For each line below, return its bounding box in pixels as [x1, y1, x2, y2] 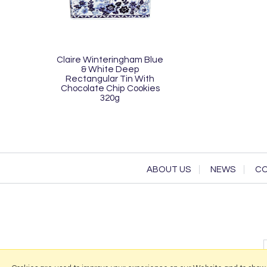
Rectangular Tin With [66, 73, 154, 83]
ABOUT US [146, 164, 191, 174]
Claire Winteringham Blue [57, 54, 163, 64]
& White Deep [80, 64, 139, 74]
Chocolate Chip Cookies [60, 83, 160, 93]
